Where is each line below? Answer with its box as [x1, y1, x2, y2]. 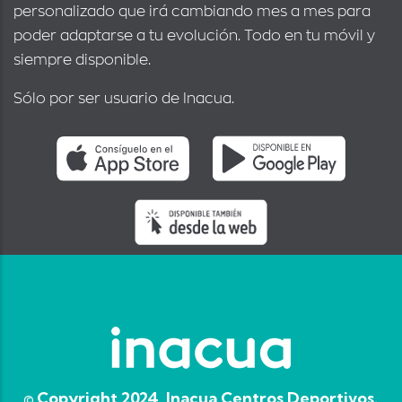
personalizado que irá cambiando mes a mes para [13, 4, 371, 20]
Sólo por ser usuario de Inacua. [13, 92, 234, 107]
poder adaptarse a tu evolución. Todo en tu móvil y [13, 29, 375, 44]
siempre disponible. [13, 53, 151, 68]
